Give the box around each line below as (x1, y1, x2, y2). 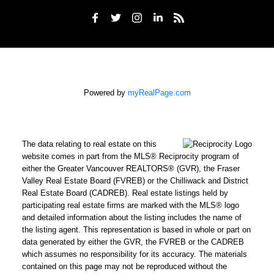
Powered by (83, 88, 128, 98)
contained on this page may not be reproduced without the (21, 262, 227, 272)
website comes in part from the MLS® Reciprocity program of (21, 152, 239, 161)
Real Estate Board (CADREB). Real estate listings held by (21, 188, 228, 198)
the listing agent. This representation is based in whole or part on (21, 225, 251, 235)
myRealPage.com (127, 88, 191, 98)
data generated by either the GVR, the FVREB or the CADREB (21, 237, 244, 247)
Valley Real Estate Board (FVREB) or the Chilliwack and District (21, 176, 248, 186)
